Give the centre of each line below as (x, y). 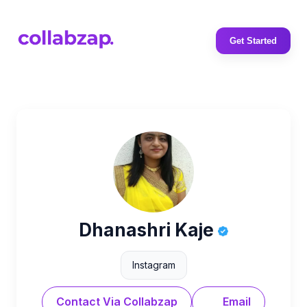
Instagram (153, 265)
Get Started (253, 41)
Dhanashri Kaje (148, 230)
